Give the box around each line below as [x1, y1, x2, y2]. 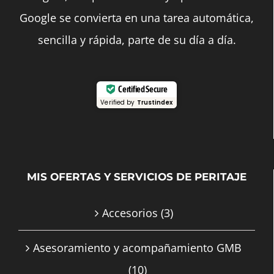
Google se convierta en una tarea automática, [20, 10, 254, 25]
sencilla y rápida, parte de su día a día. [37, 32, 236, 47]
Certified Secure [118, 84, 168, 95]
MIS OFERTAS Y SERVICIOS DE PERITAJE [27, 170, 246, 183]
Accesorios [102, 205, 158, 220]
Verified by [100, 97, 137, 107]
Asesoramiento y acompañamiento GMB [33, 240, 242, 255]
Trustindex [136, 97, 173, 107]
